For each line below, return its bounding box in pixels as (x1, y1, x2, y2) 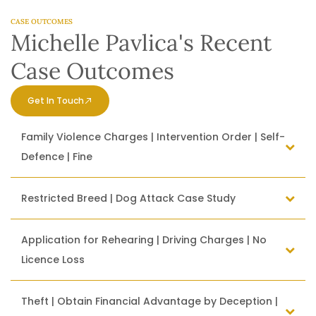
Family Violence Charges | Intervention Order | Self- (21, 130, 285, 145)
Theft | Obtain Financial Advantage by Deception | (21, 294, 278, 309)
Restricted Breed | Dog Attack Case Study (21, 191, 236, 206)
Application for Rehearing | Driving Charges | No (21, 233, 267, 248)
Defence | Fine (21, 150, 92, 164)
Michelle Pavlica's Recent (11, 28, 272, 58)
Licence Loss (21, 253, 85, 267)
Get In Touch (28, 95, 84, 107)
